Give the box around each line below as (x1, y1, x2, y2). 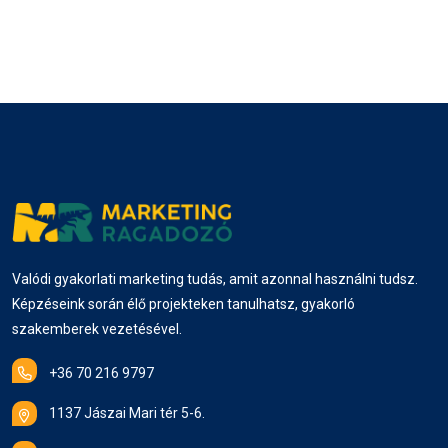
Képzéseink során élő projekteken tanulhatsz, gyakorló (12, 296, 355, 313)
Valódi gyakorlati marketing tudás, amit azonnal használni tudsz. (12, 271, 418, 288)
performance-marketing (55, 50, 219, 69)
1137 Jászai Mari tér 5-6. (49, 405, 205, 422)
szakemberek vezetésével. (12, 321, 182, 338)
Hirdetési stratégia (206, 4, 337, 23)
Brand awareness (55, 4, 176, 23)
